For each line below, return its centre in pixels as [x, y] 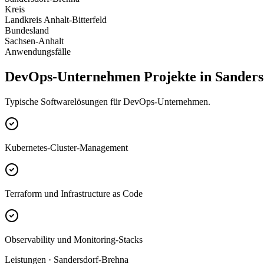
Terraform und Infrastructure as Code [74, 193]
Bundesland [27, 31]
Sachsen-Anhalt [34, 41]
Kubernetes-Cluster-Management [66, 147]
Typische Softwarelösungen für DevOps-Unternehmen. [108, 101]
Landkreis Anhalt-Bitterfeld [56, 20]
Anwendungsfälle [38, 52]
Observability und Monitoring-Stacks [74, 239]
